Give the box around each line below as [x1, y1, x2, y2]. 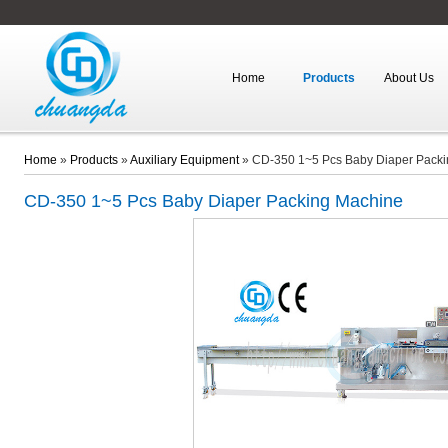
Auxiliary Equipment [129, 153, 239, 167]
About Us [383, 71, 434, 85]
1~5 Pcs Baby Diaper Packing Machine [90, 191, 403, 211]
